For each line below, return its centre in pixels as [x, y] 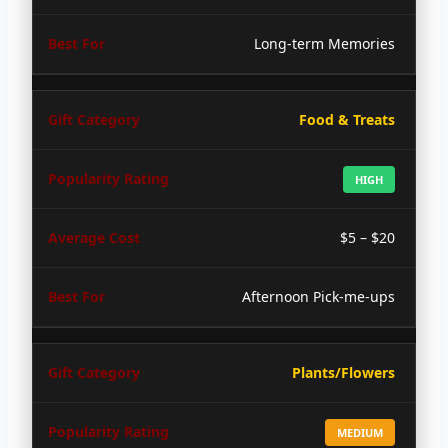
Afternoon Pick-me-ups [318, 296]
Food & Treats [347, 119]
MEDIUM [360, 432]
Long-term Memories [324, 43]
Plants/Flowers [343, 372]
